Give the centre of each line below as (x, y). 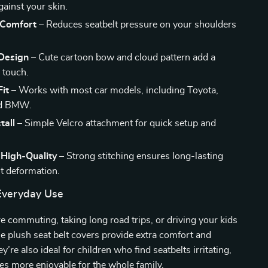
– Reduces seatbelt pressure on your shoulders (137, 25)
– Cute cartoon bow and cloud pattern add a (122, 57)
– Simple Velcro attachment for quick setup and (116, 123)
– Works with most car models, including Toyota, (114, 90)
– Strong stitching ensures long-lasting (140, 156)
